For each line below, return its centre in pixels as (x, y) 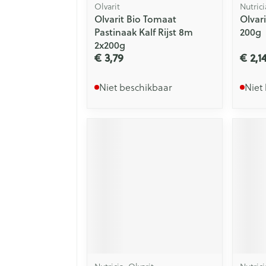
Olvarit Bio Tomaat (135, 19)
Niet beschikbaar (136, 88)
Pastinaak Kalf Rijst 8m (144, 32)
